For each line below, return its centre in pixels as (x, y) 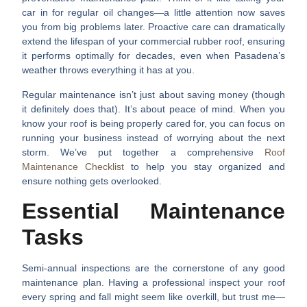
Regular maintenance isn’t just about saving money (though (153, 94)
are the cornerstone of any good (208, 268)
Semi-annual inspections (76, 268)
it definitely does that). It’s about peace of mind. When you (153, 109)
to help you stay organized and (205, 166)
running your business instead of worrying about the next (153, 137)
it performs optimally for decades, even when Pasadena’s (153, 56)
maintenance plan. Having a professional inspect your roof (153, 283)
